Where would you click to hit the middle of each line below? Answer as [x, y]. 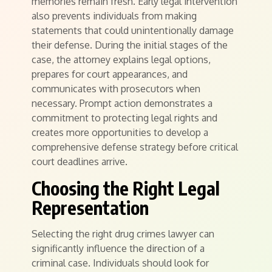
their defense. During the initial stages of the [130, 45]
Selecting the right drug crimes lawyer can [123, 234]
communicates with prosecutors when [116, 89]
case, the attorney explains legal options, [121, 59]
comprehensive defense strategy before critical [135, 147]
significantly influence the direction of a [118, 248]
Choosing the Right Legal [126, 188]
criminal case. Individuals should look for [120, 263]
